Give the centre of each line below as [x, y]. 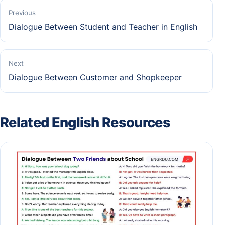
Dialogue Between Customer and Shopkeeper [95, 77]
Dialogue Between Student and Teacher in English [103, 26]
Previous [22, 12]
